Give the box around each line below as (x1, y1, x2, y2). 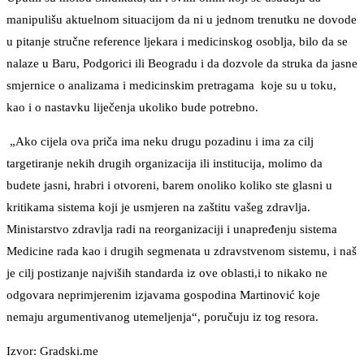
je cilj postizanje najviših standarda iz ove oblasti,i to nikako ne (6, 266, 327, 280)
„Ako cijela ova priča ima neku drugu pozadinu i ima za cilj (6, 135, 314, 149)
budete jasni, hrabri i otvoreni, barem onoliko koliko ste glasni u (6, 179, 332, 193)
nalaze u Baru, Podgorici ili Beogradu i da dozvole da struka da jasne (6, 57, 357, 71)
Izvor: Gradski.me (6, 344, 98, 358)
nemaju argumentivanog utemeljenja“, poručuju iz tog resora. (6, 310, 318, 324)
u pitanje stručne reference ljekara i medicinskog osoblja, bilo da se (6, 35, 348, 49)
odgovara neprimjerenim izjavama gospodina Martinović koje (6, 288, 320, 302)
